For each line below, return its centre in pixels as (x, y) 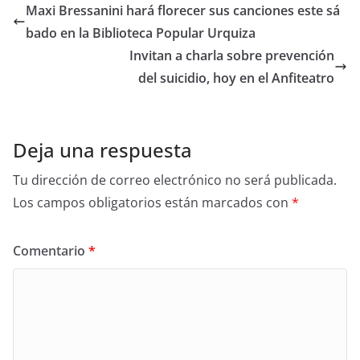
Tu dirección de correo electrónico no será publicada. (175, 180)
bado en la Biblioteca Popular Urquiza (141, 33)
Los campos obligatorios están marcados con (152, 202)
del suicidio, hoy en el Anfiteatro (236, 78)
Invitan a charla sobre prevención (232, 55)
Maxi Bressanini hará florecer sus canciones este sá (183, 10)
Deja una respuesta (102, 150)
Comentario (51, 251)
